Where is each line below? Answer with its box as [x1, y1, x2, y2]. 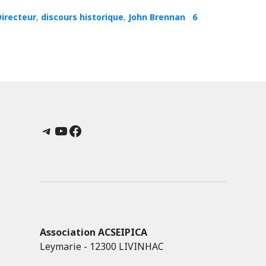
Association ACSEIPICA [40, 225, 147, 239]
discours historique [41, 11, 123, 23]
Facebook [68, 120, 135, 140]
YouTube [53, 120, 115, 140]
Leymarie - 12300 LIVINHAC [40, 239, 164, 253]
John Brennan [128, 11, 185, 23]
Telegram [39, 120, 105, 140]
